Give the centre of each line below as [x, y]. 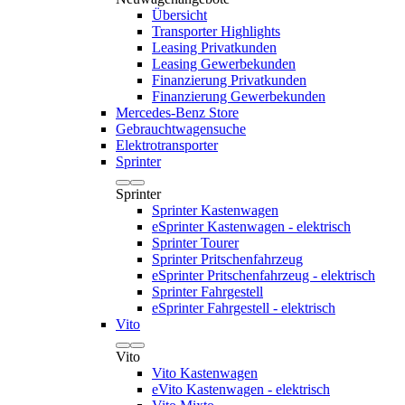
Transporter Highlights [216, 31]
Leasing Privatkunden [214, 47]
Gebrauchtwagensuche [181, 129]
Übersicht [179, 15]
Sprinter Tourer [195, 243]
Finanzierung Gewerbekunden [239, 96]
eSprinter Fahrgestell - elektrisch [244, 308]
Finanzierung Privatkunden [229, 80]
